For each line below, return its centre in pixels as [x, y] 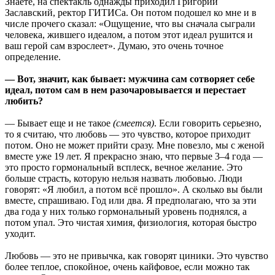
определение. [33, 56]
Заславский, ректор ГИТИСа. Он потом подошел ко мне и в [131, 12]
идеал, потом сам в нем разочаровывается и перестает [126, 90]
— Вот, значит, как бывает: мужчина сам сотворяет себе [130, 79]
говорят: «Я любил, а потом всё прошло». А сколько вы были [134, 189]
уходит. [20, 233]
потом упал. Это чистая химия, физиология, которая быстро [131, 222]
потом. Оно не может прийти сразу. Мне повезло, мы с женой [135, 145]
